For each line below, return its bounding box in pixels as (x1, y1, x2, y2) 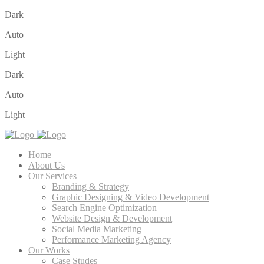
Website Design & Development (52, 213, 172, 223)
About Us (28, 160, 65, 170)
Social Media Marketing (52, 224, 141, 234)
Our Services (28, 171, 77, 181)
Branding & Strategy (52, 181, 129, 192)
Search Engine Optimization (52, 203, 157, 213)
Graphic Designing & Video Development (52, 192, 209, 202)
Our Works (28, 245, 70, 255)
